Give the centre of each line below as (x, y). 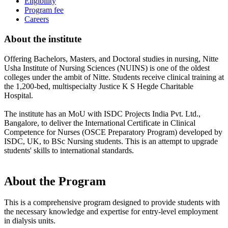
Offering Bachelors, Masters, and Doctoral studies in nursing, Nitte (111, 59)
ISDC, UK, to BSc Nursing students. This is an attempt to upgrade (111, 141)
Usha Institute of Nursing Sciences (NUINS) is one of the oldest (107, 68)
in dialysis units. (30, 221)
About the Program (55, 181)
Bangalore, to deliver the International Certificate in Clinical (100, 123)
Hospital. (19, 95)
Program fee (44, 10)
